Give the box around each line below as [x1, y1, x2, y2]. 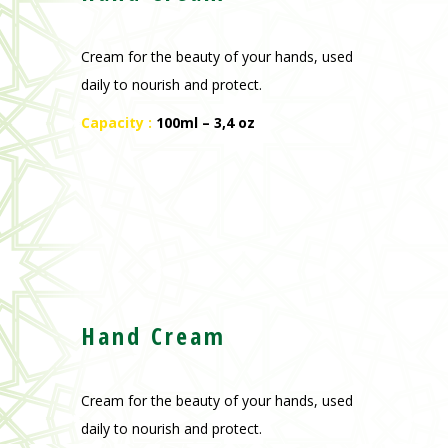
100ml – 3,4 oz [155, 113, 255, 133]
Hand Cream [80, 319, 226, 353]
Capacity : [80, 113, 156, 133]
